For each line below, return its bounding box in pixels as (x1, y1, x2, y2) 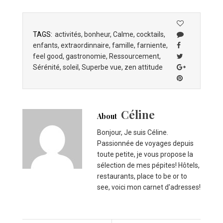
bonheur (84, 30, 110, 38)
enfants (33, 41, 58, 49)
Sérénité (33, 63, 60, 71)
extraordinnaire (61, 41, 109, 49)
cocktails (136, 30, 164, 38)
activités (55, 30, 81, 38)
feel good (33, 52, 63, 60)
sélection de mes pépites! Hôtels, (97, 161, 200, 169)
